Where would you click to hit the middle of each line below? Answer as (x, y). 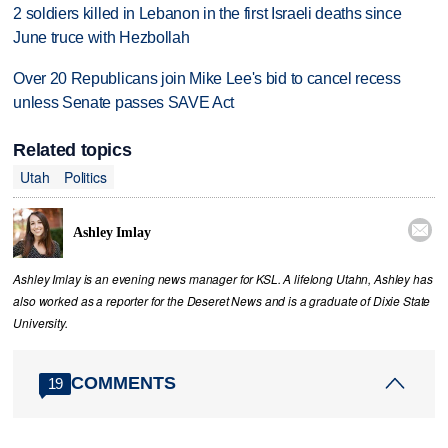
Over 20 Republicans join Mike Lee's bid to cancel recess (207, 78)
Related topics (72, 149)
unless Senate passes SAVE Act (124, 102)
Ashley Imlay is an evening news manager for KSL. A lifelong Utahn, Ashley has (223, 278)
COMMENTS (124, 383)
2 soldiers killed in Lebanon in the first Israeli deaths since (207, 13)
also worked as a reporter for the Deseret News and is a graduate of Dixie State (222, 300)
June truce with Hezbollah (101, 37)
